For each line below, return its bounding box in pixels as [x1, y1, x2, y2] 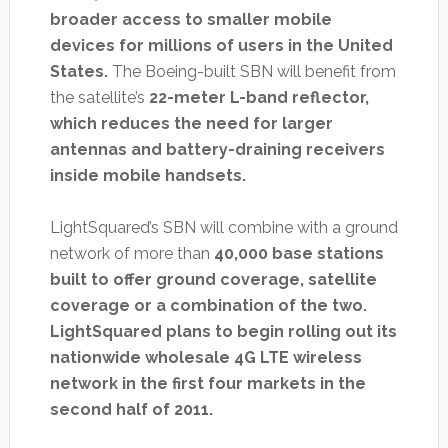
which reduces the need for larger [49, 114, 333, 134]
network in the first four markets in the [49, 374, 366, 394]
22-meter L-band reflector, [148, 88, 369, 108]
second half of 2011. [49, 400, 213, 420]
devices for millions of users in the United [49, 36, 393, 56]
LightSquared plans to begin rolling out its [49, 322, 397, 342]
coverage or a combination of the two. [49, 296, 367, 316]
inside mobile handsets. [49, 166, 246, 186]
